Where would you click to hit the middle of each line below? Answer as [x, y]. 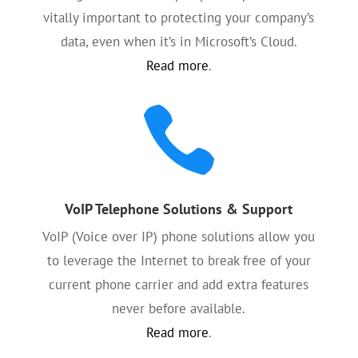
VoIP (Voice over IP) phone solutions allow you [179, 237]
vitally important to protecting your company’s [179, 18]
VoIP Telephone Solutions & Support [179, 209]
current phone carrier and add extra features [179, 284]
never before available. [179, 308]
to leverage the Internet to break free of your [179, 261]
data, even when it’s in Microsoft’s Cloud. [179, 42]
